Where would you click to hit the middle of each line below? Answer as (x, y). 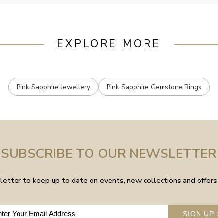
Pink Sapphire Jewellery (53, 87)
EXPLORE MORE (109, 44)
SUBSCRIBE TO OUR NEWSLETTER (109, 153)
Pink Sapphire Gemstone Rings (154, 87)
